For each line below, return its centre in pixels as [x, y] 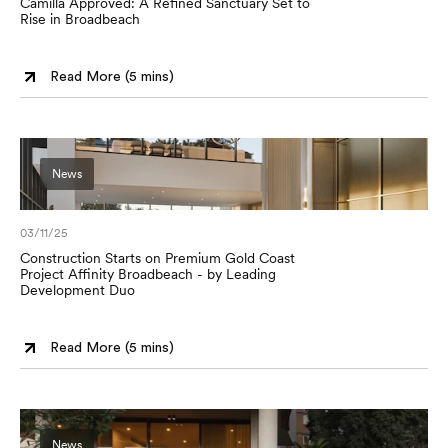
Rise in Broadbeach [80, 19]
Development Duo [77, 290]
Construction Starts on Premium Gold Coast [157, 258]
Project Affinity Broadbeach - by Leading [148, 274]
